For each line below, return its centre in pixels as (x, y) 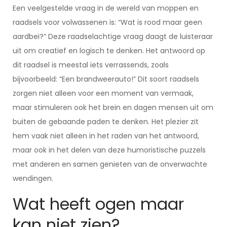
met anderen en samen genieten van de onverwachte (110, 164)
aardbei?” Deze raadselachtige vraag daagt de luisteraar (113, 36)
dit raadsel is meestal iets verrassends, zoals (91, 65)
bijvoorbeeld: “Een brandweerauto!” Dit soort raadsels (106, 79)
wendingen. (33, 178)
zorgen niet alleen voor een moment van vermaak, (103, 93)
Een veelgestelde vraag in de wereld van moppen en (106, 8)
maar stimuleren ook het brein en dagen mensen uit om (113, 107)
